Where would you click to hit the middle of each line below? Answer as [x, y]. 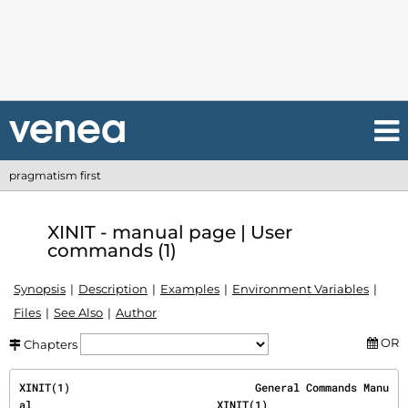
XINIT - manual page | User [170, 232]
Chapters [51, 344]
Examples [190, 289]
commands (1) [112, 250]
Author [136, 312]
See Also [78, 312]
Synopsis [40, 289]
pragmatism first [55, 175]
